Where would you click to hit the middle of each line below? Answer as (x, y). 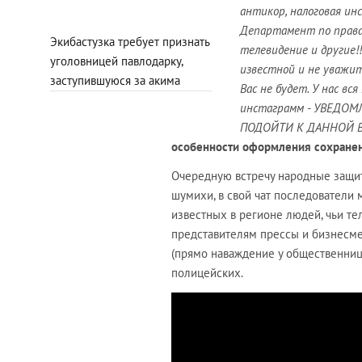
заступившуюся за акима (115, 80)
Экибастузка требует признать (130, 41)
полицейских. (207, 272)
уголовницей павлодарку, (116, 61)
